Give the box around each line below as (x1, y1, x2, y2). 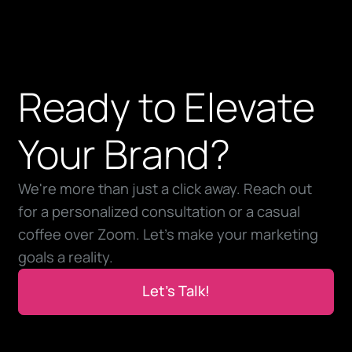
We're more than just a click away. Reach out (17, 178, 312, 199)
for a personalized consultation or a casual (17, 200, 300, 222)
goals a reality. (17, 246, 113, 267)
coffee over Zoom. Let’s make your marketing (17, 223, 318, 244)
